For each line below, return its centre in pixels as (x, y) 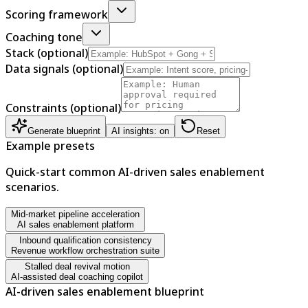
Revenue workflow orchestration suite (85, 250)
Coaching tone (44, 37)
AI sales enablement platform (75, 224)
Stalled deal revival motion (77, 266)
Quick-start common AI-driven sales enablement (135, 172)
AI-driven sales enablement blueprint (105, 291)
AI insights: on (140, 131)
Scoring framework (57, 14)
